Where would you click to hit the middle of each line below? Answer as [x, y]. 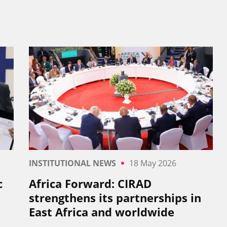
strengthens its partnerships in [115, 198]
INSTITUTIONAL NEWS [72, 163]
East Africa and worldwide [101, 212]
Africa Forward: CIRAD [90, 184]
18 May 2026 [153, 163]
